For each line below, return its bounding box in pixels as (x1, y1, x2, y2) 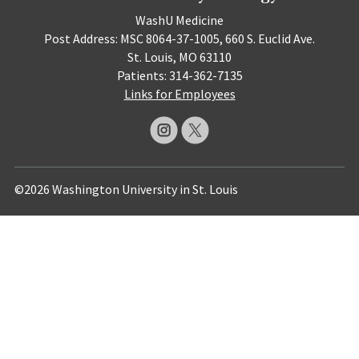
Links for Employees (123, 85, 236, 102)
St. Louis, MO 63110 (127, 48, 232, 65)
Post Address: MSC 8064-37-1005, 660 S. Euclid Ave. (44, 30, 315, 46)
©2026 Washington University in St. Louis (14, 181, 238, 198)
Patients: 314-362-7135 (116, 67, 243, 83)
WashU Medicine (135, 11, 224, 28)
